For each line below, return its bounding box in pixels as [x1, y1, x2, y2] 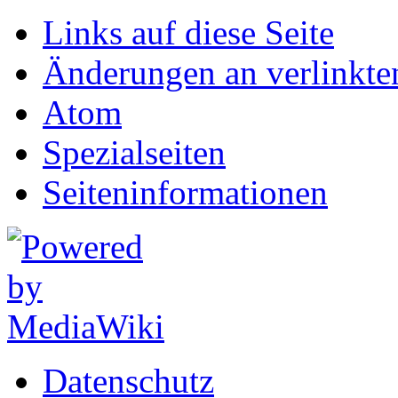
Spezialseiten [43, 132, 226, 171]
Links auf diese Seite [43, 12, 334, 52]
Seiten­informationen [43, 172, 328, 211]
